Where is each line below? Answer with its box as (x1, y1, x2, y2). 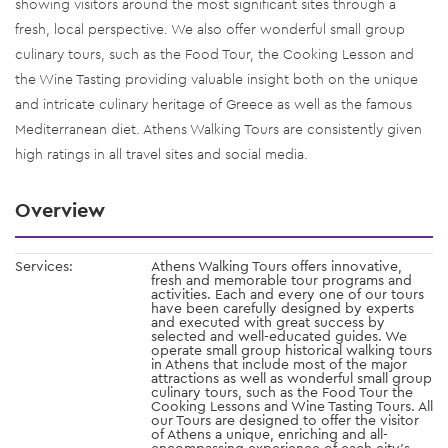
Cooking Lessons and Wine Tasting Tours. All (151, 396, 433, 415)
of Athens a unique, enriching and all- (151, 424, 388, 443)
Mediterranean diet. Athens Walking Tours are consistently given (15, 119, 422, 138)
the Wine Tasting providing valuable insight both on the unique (15, 69, 418, 88)
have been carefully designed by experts (151, 298, 414, 317)
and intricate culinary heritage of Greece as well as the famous (15, 94, 412, 113)
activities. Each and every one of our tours (151, 284, 424, 303)
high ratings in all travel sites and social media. (15, 144, 308, 163)
